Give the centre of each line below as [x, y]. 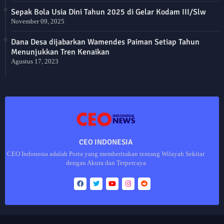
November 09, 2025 [38, 21]
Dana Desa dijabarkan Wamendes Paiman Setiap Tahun [105, 42]
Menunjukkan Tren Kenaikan [60, 52]
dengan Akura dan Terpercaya [106, 162]
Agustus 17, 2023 [35, 61]
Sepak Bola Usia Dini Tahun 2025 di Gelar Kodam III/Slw [108, 12]
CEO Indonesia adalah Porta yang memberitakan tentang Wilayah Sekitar [106, 153]
